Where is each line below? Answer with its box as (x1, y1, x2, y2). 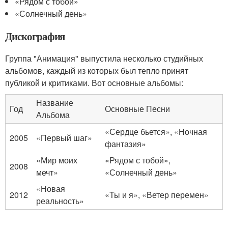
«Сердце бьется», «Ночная (105, 125, 207, 137)
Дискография (5, 28, 65, 44)
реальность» (36, 194, 84, 207)
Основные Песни (105, 102, 170, 115)
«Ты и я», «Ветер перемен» (105, 188, 209, 201)
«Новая (36, 182, 65, 194)
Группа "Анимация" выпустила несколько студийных (5, 52, 203, 64)
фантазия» (105, 137, 146, 150)
